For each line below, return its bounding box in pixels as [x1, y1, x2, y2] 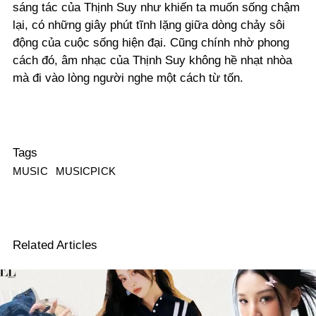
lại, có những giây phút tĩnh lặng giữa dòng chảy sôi [13, 18, 285, 32]
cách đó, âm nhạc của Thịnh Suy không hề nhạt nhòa [13, 54, 292, 68]
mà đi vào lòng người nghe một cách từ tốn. [13, 71, 243, 85]
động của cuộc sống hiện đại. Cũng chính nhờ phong [13, 36, 289, 50]
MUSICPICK [55, 165, 116, 178]
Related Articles [13, 238, 98, 252]
